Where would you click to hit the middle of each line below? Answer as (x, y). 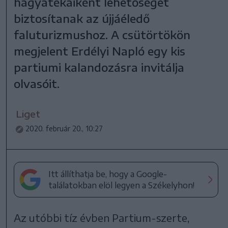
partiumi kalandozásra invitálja (99, 67)
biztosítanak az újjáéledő (82, 18)
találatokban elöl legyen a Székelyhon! (122, 185)
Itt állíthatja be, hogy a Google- (108, 174)
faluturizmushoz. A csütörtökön (102, 34)
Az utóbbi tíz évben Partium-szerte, (102, 217)
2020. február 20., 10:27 (64, 128)
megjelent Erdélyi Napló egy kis (100, 51)
